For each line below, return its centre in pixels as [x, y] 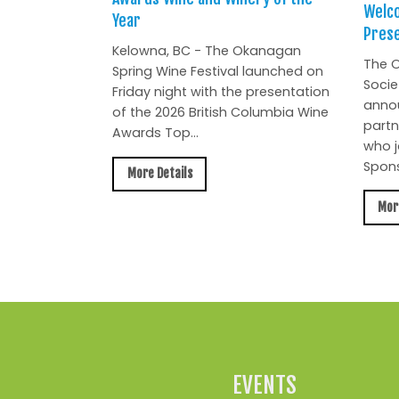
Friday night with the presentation [221, 92]
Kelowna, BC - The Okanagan [207, 51]
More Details [159, 174]
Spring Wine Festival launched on [218, 72]
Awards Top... [156, 133]
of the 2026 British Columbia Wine [221, 113]
